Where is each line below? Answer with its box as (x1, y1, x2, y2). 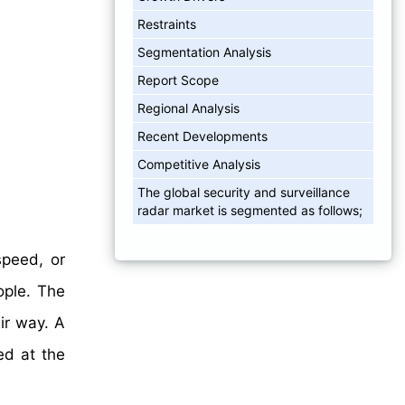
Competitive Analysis (137, 155, 260, 172)
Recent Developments (137, 127, 268, 144)
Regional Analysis (137, 99, 240, 116)
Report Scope (137, 71, 219, 88)
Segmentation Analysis (137, 43, 271, 60)
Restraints (137, 15, 196, 32)
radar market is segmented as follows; (137, 202, 363, 218)
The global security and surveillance (137, 184, 350, 200)
